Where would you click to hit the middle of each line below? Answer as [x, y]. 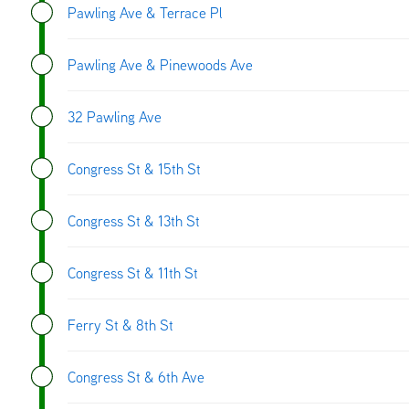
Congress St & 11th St [133, 273]
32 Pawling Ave [115, 116]
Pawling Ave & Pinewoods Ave [160, 64]
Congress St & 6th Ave [136, 377]
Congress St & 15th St [134, 168]
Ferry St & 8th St [121, 325]
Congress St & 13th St [134, 220]
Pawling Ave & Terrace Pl [145, 12]
